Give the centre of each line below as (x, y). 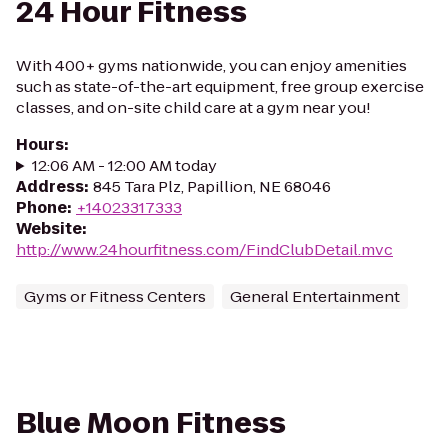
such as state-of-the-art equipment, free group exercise (220, 86)
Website (49, 228)
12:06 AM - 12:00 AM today (124, 165)
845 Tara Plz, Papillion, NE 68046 (212, 186)
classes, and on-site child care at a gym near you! (193, 107)
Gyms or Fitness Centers (115, 296)
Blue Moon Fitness (151, 423)
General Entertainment (315, 296)
